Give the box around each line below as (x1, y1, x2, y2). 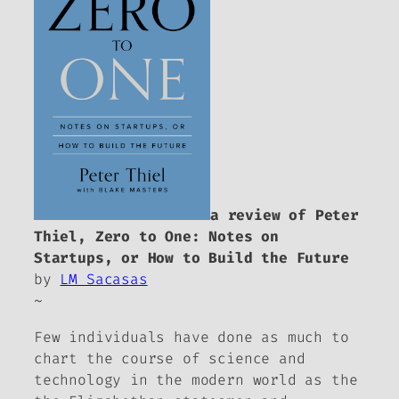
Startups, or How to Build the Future (34, 248, 349, 268)
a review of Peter (210, 206, 359, 225)
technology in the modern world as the (34, 370, 358, 389)
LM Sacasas (60, 270, 148, 289)
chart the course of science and (34, 348, 305, 368)
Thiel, (34, 227, 95, 247)
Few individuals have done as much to (34, 327, 349, 346)
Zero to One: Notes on (94, 227, 279, 247)
